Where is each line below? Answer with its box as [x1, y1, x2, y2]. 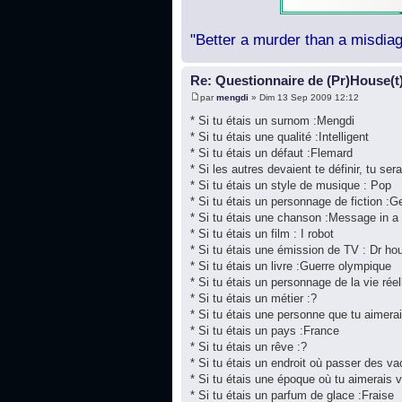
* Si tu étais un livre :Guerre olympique [190, 259, 391, 274]
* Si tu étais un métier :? [190, 292, 317, 306]
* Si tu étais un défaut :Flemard [190, 146, 353, 161]
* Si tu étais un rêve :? [190, 340, 307, 354]
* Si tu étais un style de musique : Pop [190, 179, 391, 193]
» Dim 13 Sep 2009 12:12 [249, 92, 359, 103]
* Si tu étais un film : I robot [190, 227, 334, 241]
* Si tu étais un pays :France [190, 324, 339, 338]
